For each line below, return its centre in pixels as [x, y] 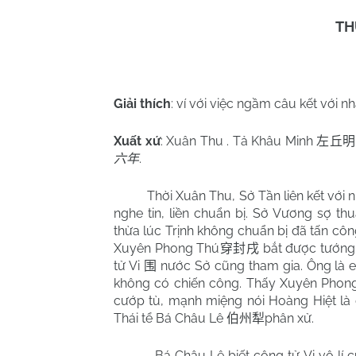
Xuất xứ [137, 141]
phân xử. [289, 319]
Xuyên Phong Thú [167, 249]
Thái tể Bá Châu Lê [170, 319]
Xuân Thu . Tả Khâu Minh [240, 141]
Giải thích [142, 104]
